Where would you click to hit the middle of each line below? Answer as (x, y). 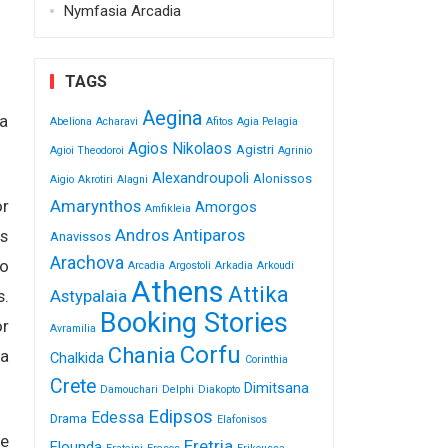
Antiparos (208, 234)
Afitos (219, 121)
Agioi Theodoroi (86, 150)
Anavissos (80, 236)
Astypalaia (88, 295)
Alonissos (282, 178)
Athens (177, 291)
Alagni (132, 179)
